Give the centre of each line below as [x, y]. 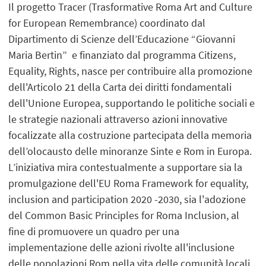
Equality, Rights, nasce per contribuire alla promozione [131, 71]
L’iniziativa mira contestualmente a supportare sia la [126, 167]
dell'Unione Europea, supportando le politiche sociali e [132, 103]
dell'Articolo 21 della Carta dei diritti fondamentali [120, 87]
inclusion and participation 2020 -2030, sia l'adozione [127, 199]
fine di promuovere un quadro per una [94, 231]
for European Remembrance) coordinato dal [107, 23]
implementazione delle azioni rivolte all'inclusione [122, 247]
